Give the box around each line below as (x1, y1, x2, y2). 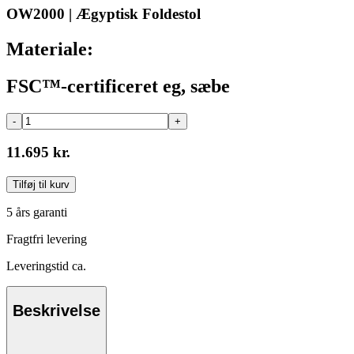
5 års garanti (6, 205, 67, 220)
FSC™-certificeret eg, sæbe (6, 75, 230, 96)
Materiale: (6, 38, 93, 59)
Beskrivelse (13, 301, 100, 319)
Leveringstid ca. (6, 259, 86, 273)
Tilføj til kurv (13, 179, 70, 191)
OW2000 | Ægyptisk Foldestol (6, 6, 201, 23)
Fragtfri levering (6, 232, 87, 247)
